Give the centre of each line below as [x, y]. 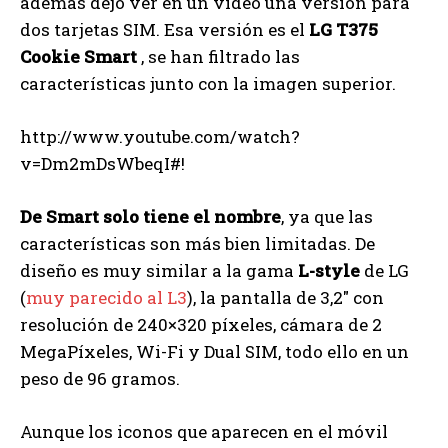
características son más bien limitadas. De [197, 244]
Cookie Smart [78, 57]
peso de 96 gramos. [100, 379]
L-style [327, 271]
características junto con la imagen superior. [208, 84]
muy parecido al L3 [106, 298]
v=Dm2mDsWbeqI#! [102, 164]
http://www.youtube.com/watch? [160, 137]
